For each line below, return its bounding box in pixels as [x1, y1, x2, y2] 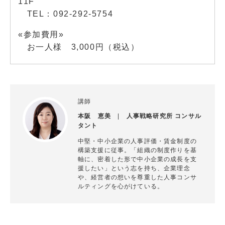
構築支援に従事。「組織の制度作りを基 [78, 147, 197, 154]
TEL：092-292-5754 [18, 9, 114, 18]
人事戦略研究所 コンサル [126, 113, 202, 120]
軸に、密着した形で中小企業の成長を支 [78, 156, 197, 163]
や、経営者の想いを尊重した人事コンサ [78, 174, 197, 181]
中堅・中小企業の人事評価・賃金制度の [78, 138, 197, 145]
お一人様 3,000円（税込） [18, 42, 140, 51]
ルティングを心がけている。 [78, 183, 164, 190]
